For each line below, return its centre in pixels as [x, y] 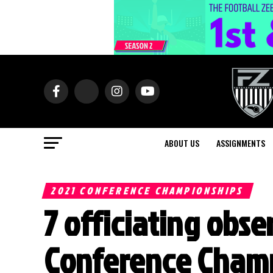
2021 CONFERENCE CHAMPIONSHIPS [148, 191]
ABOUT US [182, 143]
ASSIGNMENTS [241, 143]
